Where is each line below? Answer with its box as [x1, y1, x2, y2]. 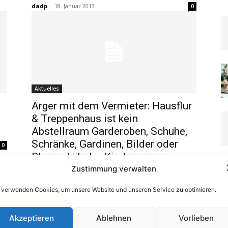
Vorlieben [179, 213, 214, 223]
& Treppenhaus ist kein [32, 112, 138, 125]
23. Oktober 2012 [54, 179, 100, 187]
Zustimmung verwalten [71, 163, 157, 174]
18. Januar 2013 [54, 2, 95, 10]
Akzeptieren [9, 213, 54, 223]
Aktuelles [35, 85, 59, 92]
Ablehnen [96, 213, 132, 223]
